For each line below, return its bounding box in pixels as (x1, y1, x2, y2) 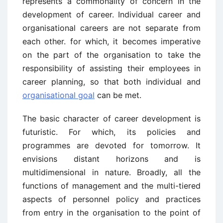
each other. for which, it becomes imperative (22, 36, 201, 46)
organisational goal (22, 90, 95, 100)
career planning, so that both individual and (22, 77, 201, 87)
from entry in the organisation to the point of (22, 208, 201, 218)
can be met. (95, 90, 141, 100)
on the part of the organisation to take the (22, 50, 201, 60)
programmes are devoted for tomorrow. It (22, 140, 201, 150)
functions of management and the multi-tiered (22, 181, 201, 191)
